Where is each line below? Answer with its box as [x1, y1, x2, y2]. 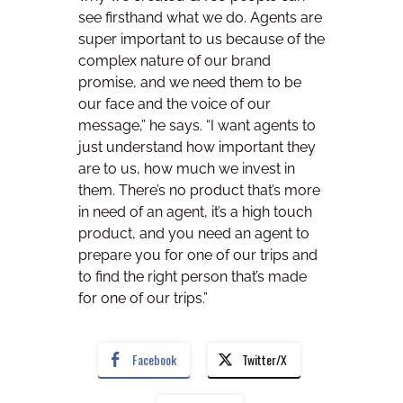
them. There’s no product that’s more [78, 182, 320, 200]
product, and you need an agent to [78, 225, 309, 243]
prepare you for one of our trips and [78, 246, 318, 264]
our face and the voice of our [78, 95, 271, 113]
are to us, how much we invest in [78, 160, 295, 178]
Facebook [132, 349, 176, 369]
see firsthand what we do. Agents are [78, 9, 322, 27]
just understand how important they [78, 139, 316, 157]
